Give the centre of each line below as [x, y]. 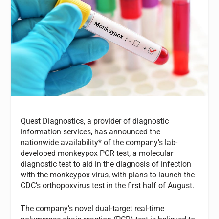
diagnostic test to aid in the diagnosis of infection [106, 164]
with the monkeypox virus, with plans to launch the [108, 175]
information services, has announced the [91, 131]
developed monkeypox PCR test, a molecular [97, 153]
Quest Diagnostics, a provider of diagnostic [95, 121]
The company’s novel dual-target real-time [93, 209]
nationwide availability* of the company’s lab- [99, 142]
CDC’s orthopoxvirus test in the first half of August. [108, 185]
